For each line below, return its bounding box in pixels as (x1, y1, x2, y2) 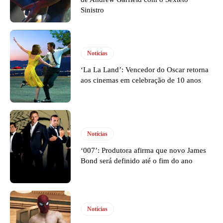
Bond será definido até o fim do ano (81, 156, 193, 165)
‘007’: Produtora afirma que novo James (81, 146, 207, 154)
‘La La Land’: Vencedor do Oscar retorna (81, 65, 209, 74)
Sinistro (81, 6, 105, 14)
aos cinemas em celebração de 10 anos (81, 76, 202, 84)
